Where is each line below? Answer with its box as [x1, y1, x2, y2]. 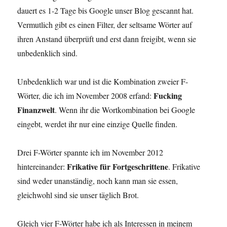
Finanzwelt [17, 103, 55, 116]
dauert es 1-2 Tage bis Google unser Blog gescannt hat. [17, 5, 194, 16]
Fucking [154, 89, 182, 101]
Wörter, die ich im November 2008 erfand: [17, 90, 154, 101]
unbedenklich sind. [17, 47, 78, 58]
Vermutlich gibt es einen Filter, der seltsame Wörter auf [17, 19, 193, 30]
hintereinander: [17, 161, 67, 172]
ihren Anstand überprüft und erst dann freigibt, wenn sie [17, 33, 197, 44]
